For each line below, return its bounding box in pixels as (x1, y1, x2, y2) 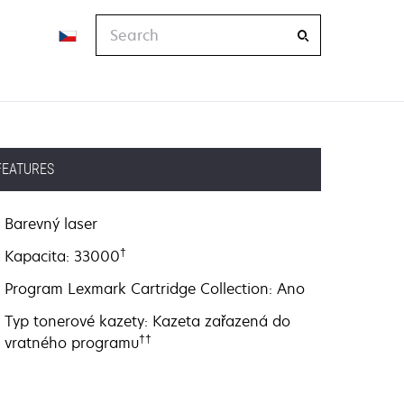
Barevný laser (5, 214, 98, 234)
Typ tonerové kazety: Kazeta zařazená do (5, 311, 291, 331)
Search (95, 14, 145, 34)
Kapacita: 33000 (5, 246, 121, 266)
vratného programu (5, 333, 140, 353)
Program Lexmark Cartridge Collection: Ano (5, 279, 306, 298)
